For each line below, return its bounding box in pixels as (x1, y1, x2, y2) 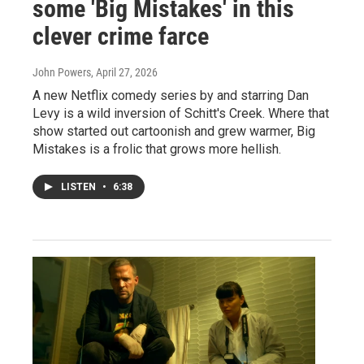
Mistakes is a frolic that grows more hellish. (32, 141, 281, 157)
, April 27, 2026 (91, 66, 158, 79)
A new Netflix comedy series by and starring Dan (32, 88, 309, 103)
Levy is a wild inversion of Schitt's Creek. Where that (32, 106, 329, 121)
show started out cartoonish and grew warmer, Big (32, 123, 315, 139)
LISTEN (61, 181, 98, 193)
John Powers (32, 66, 91, 79)
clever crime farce (32, 22, 209, 50)
